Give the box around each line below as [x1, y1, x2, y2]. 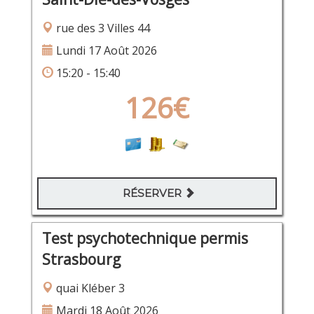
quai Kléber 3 [53, 280, 125, 296]
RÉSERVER [123, 186, 184, 200]
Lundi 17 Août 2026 [53, 42, 157, 58]
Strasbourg [41, 250, 121, 270]
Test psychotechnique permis [41, 228, 248, 249]
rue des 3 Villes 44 [53, 20, 150, 36]
